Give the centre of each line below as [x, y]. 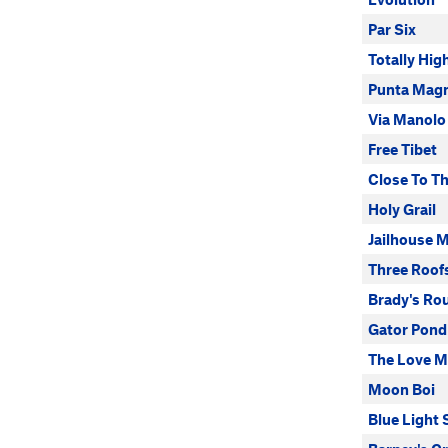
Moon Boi [401, 389]
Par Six [392, 29]
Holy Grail [402, 209]
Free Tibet [402, 149]
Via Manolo [407, 119]
